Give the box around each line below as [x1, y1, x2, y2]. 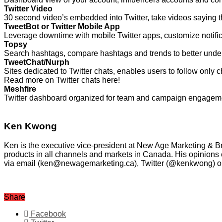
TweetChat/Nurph [4, 58, 69, 67]
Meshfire [4, 85, 36, 94]
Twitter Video [4, 4, 53, 13]
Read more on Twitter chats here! [4, 76, 120, 85]
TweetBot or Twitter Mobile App [4, 22, 120, 31]
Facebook [31, 209, 66, 218]
